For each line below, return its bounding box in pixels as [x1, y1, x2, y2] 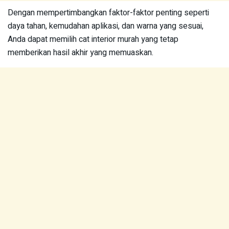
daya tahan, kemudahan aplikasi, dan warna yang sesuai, [8, 20, 203, 32]
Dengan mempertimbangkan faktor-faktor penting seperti [8, 7, 209, 19]
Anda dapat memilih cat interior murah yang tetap [8, 33, 178, 45]
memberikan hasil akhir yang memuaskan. [8, 47, 153, 59]
